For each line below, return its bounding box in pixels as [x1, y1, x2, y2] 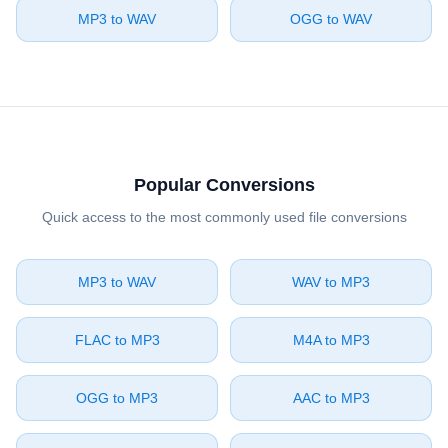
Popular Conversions [133, 175, 315, 195]
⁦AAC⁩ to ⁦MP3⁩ [292, 390, 370, 406]
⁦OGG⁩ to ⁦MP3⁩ [76, 390, 158, 406]
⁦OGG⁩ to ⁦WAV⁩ [290, 11, 372, 27]
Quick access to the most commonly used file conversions [41, 209, 407, 225]
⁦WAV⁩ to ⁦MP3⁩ [292, 274, 370, 290]
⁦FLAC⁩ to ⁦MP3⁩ [74, 332, 160, 348]
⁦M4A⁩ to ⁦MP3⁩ [292, 332, 370, 348]
